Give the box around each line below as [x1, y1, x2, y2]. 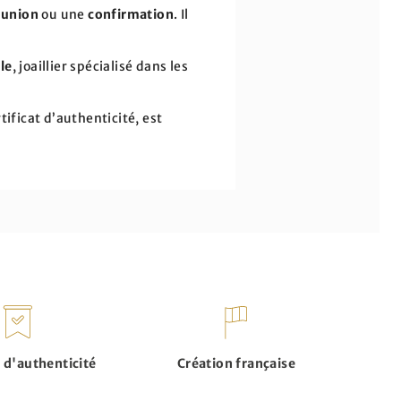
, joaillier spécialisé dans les [12, 58, 189, 74]
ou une [38, 6, 89, 22]
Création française [176, 355, 296, 371]
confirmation [88, 6, 175, 22]
